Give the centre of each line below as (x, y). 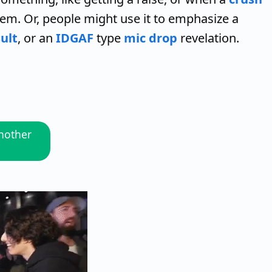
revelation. (208, 38)
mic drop (151, 38)
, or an (37, 38)
